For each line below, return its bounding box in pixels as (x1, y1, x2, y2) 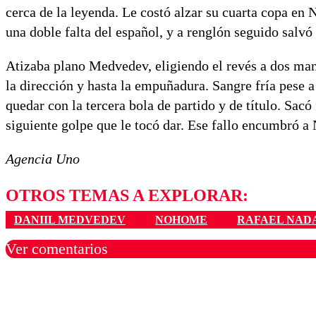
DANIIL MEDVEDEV (14, 213, 126, 226)
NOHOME (155, 213, 207, 226)
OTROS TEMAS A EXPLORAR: (6, 186, 248, 205)
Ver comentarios (6, 239, 108, 257)
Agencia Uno (6, 151, 80, 167)
